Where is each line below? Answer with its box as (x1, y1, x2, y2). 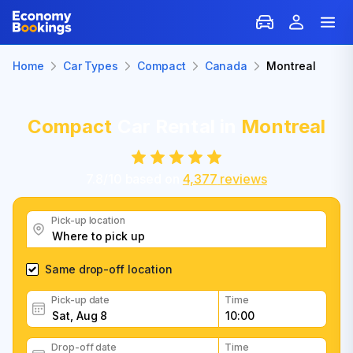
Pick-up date (51, 294, 110, 306)
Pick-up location (51, 214, 126, 226)
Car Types (62, 59, 119, 72)
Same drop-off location (45, 262, 173, 276)
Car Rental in (112, 115, 242, 138)
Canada (204, 59, 248, 72)
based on (124, 170, 180, 187)
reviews (220, 170, 267, 187)
